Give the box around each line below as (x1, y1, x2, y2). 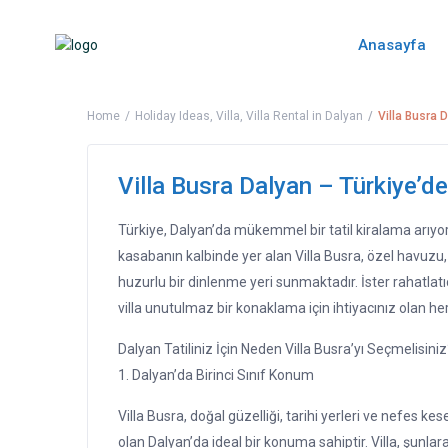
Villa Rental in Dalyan (246, 109, 363, 124)
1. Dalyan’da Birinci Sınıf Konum (118, 367, 314, 384)
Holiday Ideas (135, 109, 210, 124)
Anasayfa (358, 36, 427, 55)
